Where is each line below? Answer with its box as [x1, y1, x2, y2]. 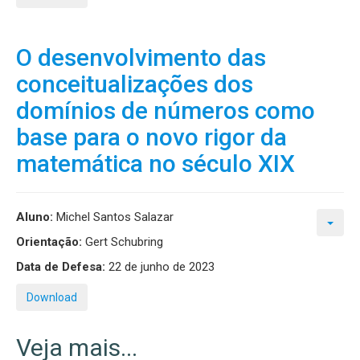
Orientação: [16, 235, 82, 249]
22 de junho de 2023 [105, 260, 215, 274]
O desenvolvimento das [16, 43, 266, 72]
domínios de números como [16, 96, 315, 125]
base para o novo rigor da [16, 123, 287, 151]
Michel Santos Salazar [53, 210, 174, 224]
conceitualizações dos [16, 70, 253, 98]
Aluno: [16, 210, 53, 224]
